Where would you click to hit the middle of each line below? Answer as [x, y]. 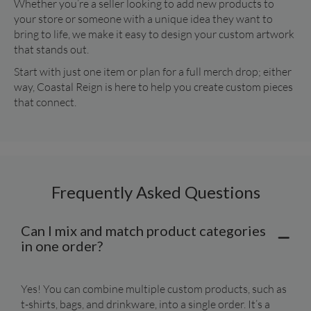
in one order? [62, 246]
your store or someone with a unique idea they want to [143, 19]
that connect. [45, 102]
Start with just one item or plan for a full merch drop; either [153, 72]
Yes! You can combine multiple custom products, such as [154, 289]
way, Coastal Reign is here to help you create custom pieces [153, 87]
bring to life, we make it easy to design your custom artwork [154, 34]
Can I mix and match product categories [144, 231]
